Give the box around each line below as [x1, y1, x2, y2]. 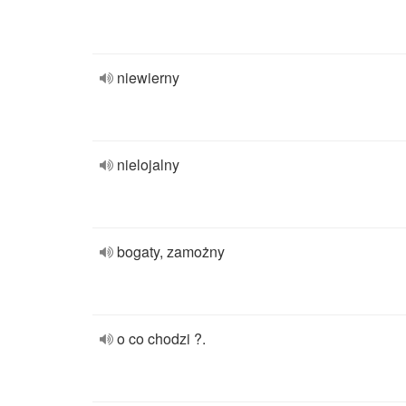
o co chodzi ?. [117, 328, 206, 349]
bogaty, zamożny [117, 241, 225, 262]
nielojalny [117, 154, 179, 175]
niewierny [117, 67, 179, 88]
